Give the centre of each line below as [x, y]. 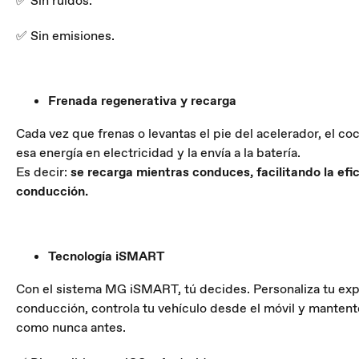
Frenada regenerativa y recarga [142, 101]
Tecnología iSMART [107, 256]
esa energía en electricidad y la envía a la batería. [158, 153]
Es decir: [43, 172]
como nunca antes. [71, 328]
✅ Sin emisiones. [65, 36]
